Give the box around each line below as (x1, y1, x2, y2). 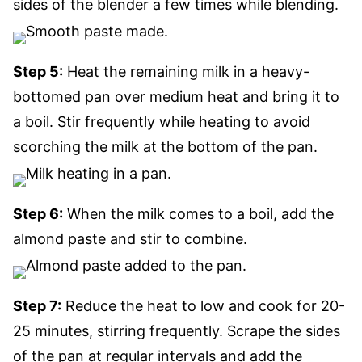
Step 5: (13, 63, 63, 80)
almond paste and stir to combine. (13, 230, 247, 247)
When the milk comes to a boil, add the (63, 205, 334, 222)
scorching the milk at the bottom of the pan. (13, 138, 318, 155)
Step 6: (13, 205, 63, 222)
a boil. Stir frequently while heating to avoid (13, 113, 310, 130)
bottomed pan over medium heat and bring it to (13, 88, 339, 105)
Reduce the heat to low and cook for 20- (61, 297, 345, 314)
